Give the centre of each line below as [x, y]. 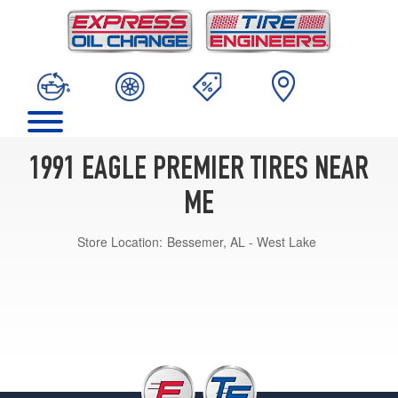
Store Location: [120, 241]
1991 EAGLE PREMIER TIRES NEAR [199, 171]
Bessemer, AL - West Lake [242, 241]
